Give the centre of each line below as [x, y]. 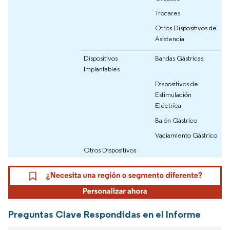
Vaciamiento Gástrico [186, 135]
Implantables [102, 69]
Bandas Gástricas [179, 58]
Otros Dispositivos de [186, 27]
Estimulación [173, 94]
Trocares [168, 13]
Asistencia [170, 38]
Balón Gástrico [176, 120]
